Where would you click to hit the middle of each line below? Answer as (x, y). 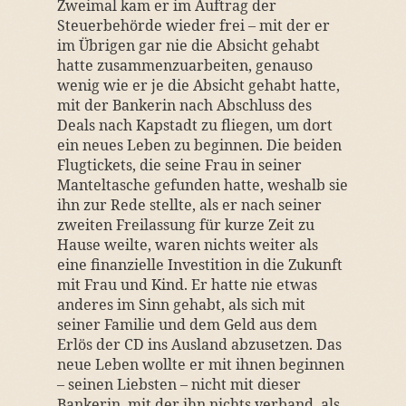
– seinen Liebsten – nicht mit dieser (179, 384)
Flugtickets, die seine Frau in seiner (179, 165)
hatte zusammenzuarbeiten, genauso (184, 65)
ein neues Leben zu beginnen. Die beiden (199, 145)
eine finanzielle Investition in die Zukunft (199, 265)
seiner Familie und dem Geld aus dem (187, 324)
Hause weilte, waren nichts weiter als (187, 245)
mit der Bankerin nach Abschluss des (184, 105)
